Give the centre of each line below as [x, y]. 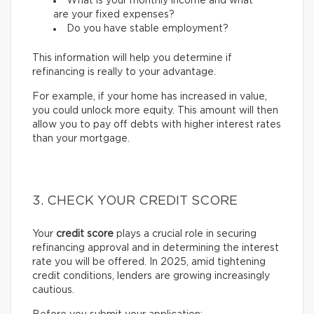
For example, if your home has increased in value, [150, 97]
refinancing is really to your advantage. [124, 73]
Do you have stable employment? [148, 29]
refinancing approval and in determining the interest [156, 248]
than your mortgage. [81, 139]
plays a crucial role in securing [185, 234]
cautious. [53, 291]
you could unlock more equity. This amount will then [155, 111]
